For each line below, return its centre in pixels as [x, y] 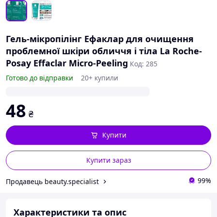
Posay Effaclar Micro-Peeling [67, 63]
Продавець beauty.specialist [52, 181]
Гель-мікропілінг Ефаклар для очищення [100, 39]
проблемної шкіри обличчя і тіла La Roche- [104, 51]
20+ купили [100, 78]
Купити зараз [108, 160]
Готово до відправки [39, 78]
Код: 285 [144, 64]
